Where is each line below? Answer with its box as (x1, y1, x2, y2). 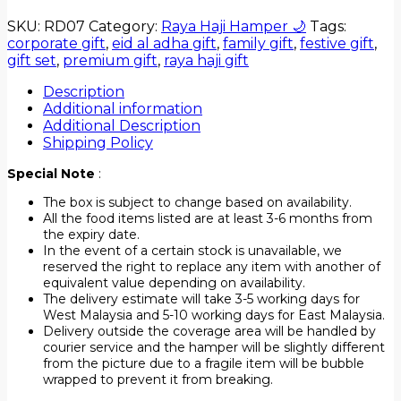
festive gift (300, 34, 374, 52)
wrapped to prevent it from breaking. (43, 371, 273, 388)
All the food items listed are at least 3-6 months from (43, 209, 372, 226)
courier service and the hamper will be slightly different (43, 338, 385, 355)
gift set (7, 51, 56, 69)
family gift (223, 34, 294, 52)
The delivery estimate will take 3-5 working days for (43, 290, 360, 307)
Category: (89, 17, 161, 35)
